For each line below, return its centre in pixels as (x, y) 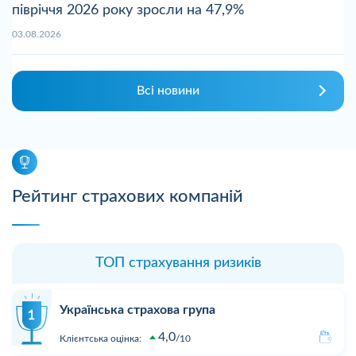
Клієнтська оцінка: (101, 338)
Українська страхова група (137, 310)
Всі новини (168, 90)
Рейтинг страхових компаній (128, 196)
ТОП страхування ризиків (178, 263)
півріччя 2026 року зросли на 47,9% (128, 10)
